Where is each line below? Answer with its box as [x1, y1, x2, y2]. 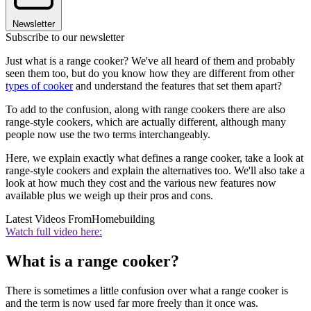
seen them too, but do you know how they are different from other [6, 67, 294, 79]
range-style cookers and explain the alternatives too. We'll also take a [6, 164, 305, 176]
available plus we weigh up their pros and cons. [6, 189, 213, 201]
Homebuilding [92, 212, 155, 225]
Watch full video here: [6, 225, 102, 237]
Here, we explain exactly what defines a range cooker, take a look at [6, 151, 303, 164]
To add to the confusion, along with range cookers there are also [6, 103, 285, 115]
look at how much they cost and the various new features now [6, 176, 276, 189]
